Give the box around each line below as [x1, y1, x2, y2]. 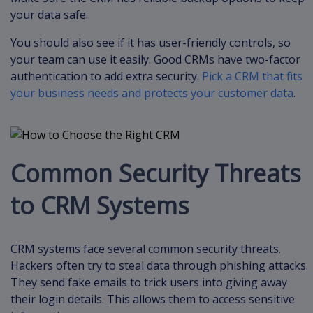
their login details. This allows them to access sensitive [10, 291, 295, 307]
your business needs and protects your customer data [10, 85, 293, 101]
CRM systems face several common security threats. [10, 241, 281, 257]
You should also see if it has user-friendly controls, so [10, 35, 291, 50]
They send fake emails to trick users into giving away [10, 275, 287, 291]
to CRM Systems [10, 189, 189, 222]
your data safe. [10, 7, 91, 22]
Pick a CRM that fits [202, 68, 303, 84]
